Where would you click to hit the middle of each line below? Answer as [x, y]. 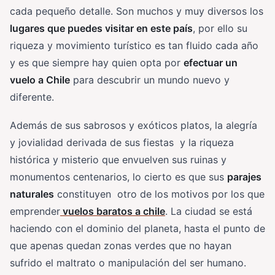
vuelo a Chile [40, 79]
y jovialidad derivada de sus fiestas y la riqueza [122, 142]
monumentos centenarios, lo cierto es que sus [118, 176]
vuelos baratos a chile [114, 211]
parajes [244, 176]
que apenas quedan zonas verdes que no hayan [121, 245]
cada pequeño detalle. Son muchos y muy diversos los [137, 11]
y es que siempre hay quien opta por [97, 62]
